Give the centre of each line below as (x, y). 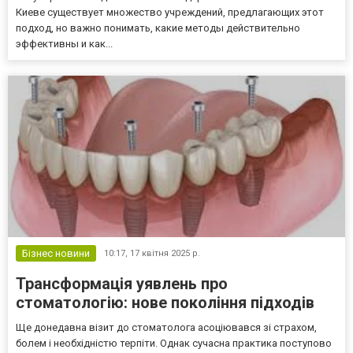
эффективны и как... (64, 43)
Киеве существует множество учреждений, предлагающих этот (170, 12)
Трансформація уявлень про (122, 283)
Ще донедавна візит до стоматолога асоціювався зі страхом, (166, 327)
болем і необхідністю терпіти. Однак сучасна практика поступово (174, 343)
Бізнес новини (56, 253)
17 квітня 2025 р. (165, 253)
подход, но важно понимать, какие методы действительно (158, 28)
